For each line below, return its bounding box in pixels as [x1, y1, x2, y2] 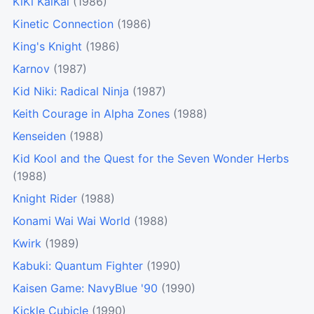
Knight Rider [13, 191, 77, 206]
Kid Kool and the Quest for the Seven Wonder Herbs [13, 151, 289, 166]
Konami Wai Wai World [13, 214, 130, 228]
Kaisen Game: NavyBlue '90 [13, 281, 158, 296]
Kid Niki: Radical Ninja [13, 84, 129, 99]
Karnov [13, 62, 50, 76]
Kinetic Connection [13, 17, 114, 32]
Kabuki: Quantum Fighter [13, 259, 143, 273]
